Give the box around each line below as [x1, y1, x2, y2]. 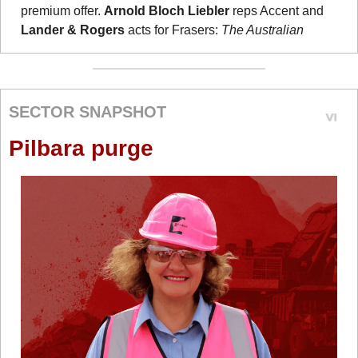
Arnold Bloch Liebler [104, 3, 230, 18]
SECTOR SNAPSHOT [9, 103, 167, 121]
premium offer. [21, 3, 105, 18]
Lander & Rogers [21, 22, 125, 37]
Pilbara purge [9, 135, 154, 161]
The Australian [221, 22, 304, 37]
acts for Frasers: [125, 22, 222, 37]
